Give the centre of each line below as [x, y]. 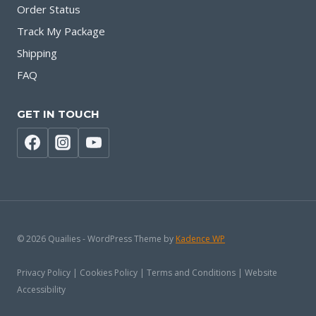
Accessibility [41, 290]
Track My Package [61, 31]
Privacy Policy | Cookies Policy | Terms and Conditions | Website [147, 273]
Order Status [49, 9]
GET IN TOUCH [58, 114]
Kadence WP [200, 239]
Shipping [37, 53]
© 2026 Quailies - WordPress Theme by [96, 239]
